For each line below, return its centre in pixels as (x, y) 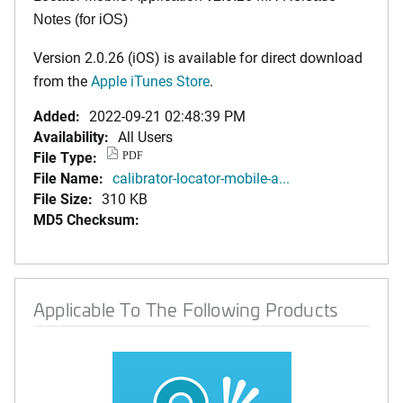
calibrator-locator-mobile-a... (201, 178)
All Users (145, 136)
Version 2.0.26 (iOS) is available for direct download (198, 57)
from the (62, 81)
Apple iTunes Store (150, 81)
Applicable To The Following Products (186, 309)
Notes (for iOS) (81, 19)
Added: (57, 116)
